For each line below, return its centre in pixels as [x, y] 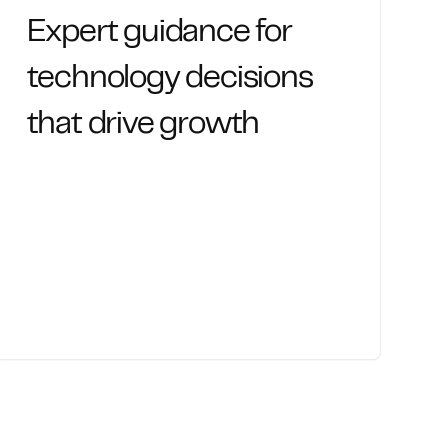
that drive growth [143, 125]
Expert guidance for [159, 33]
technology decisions [169, 79]
